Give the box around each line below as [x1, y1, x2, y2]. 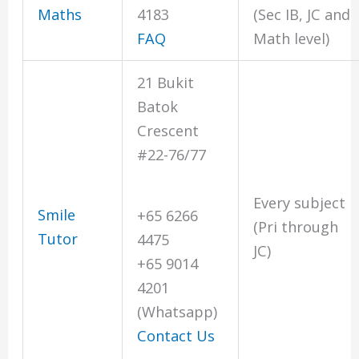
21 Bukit [137, 73, 195, 93]
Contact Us [137, 325, 216, 345]
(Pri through [253, 217, 339, 237]
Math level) [253, 29, 330, 49]
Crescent [137, 121, 200, 141]
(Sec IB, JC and [253, 5, 351, 25]
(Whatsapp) [137, 301, 218, 321]
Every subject [253, 193, 346, 213]
